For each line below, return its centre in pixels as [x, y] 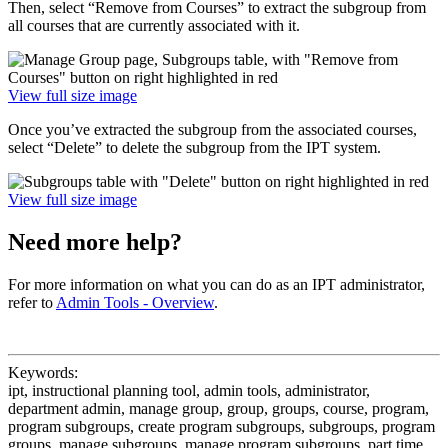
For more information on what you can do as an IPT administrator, [216, 285]
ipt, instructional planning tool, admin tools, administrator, [189, 391]
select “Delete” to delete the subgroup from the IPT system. [194, 148]
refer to [32, 303]
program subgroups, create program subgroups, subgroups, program [221, 427]
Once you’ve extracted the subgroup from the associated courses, [212, 130]
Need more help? [95, 242]
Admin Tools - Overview [135, 303]
